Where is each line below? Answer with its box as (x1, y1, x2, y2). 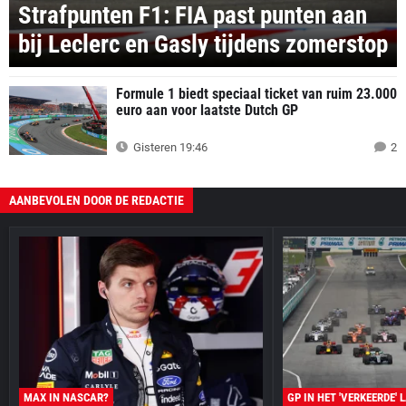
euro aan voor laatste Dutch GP (116, 101, 298, 119)
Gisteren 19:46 (130, 140, 208, 154)
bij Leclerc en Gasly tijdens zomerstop (18, 29, 388, 59)
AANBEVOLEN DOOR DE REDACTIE (9, 192, 184, 208)
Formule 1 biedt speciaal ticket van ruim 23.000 (116, 84, 397, 102)
